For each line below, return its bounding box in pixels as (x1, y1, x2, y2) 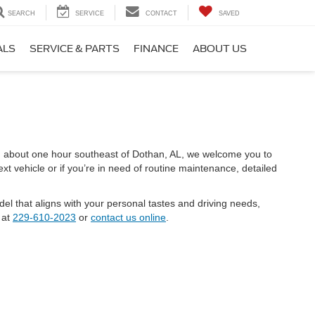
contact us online (91, 212, 166, 223)
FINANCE (134, 43, 179, 55)
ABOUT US (193, 43, 247, 55)
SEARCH (8, 10, 35, 18)
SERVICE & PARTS (30, 43, 120, 55)
